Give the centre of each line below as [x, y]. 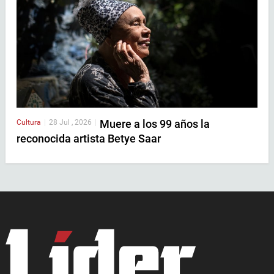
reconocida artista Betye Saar [89, 138]
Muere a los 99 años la [155, 124]
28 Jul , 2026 [70, 122]
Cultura [29, 122]
